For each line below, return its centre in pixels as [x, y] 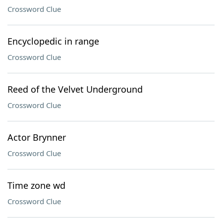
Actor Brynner [37, 137]
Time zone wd [36, 185]
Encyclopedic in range [53, 41]
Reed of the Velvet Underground [75, 89]
